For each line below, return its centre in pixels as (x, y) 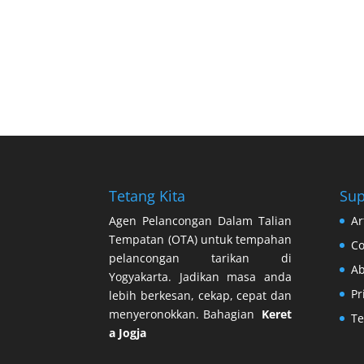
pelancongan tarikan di (200, 258)
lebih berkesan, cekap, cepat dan (200, 295)
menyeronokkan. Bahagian (185, 314)
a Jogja (128, 332)
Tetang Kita (147, 195)
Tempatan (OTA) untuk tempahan (200, 239)
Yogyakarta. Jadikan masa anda (200, 276)
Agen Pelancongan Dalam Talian (200, 220)
